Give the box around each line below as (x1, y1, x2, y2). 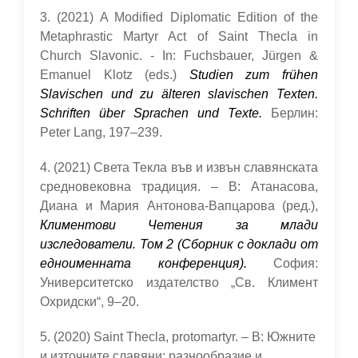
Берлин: (262, 106, 318, 120)
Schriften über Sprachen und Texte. (40, 106, 262, 120)
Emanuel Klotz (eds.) (40, 68, 189, 82)
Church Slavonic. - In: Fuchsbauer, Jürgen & (40, 49, 318, 62)
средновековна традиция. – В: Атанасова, (40, 180, 318, 193)
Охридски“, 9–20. (40, 295, 139, 308)
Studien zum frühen (189, 68, 319, 82)
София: (246, 257, 318, 270)
